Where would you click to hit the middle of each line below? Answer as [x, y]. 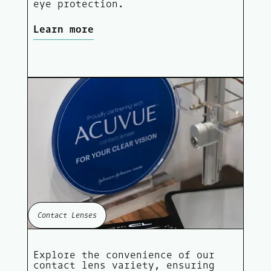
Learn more [63, 29]
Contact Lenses [67, 215]
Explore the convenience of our [124, 254]
